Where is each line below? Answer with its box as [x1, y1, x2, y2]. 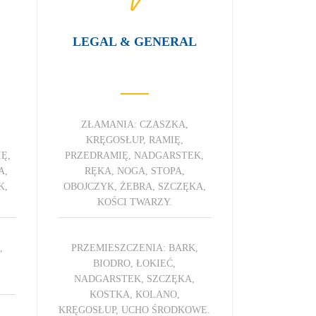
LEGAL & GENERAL [72, 34, 197, 49]
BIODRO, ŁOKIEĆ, [93, 257, 176, 269]
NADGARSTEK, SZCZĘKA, [74, 273, 195, 284]
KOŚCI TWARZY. [97, 196, 172, 207]
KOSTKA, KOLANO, [89, 288, 180, 300]
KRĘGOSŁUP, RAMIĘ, [85, 134, 183, 145]
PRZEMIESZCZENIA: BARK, [71, 242, 198, 253]
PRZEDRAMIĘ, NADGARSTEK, [65, 150, 205, 161]
